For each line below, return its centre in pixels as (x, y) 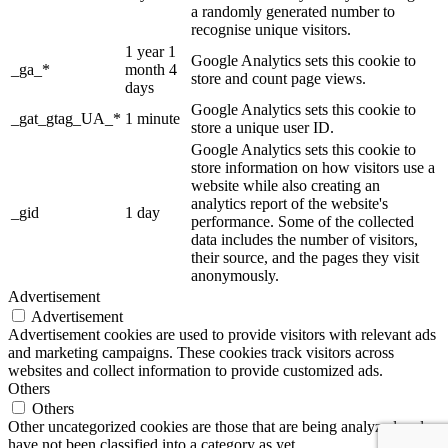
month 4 (151, 70)
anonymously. (235, 276)
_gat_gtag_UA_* (66, 119)
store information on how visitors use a (313, 168)
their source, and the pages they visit (305, 258)
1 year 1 (150, 52)
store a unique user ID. (262, 128)
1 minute (152, 119)
